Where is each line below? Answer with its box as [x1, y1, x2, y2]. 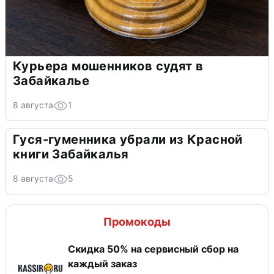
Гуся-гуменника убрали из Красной [13, 131, 243, 147]
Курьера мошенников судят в [13, 58, 204, 73]
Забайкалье [13, 73, 89, 88]
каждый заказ [68, 257, 137, 270]
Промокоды [103, 215, 171, 228]
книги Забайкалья [13, 146, 129, 161]
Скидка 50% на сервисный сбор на [68, 242, 239, 255]
